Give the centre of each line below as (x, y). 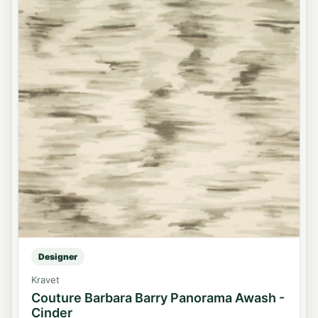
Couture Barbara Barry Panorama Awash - (158, 298)
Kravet (45, 280)
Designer (58, 257)
